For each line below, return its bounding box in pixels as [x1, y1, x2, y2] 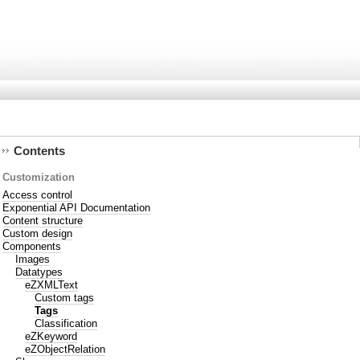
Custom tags [35, 291, 95, 304]
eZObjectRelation [25, 342, 106, 355]
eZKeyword [25, 329, 78, 342]
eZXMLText [25, 278, 79, 291]
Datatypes [15, 265, 63, 278]
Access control [2, 188, 73, 201]
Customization [2, 171, 76, 184]
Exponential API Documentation [2, 201, 151, 214]
